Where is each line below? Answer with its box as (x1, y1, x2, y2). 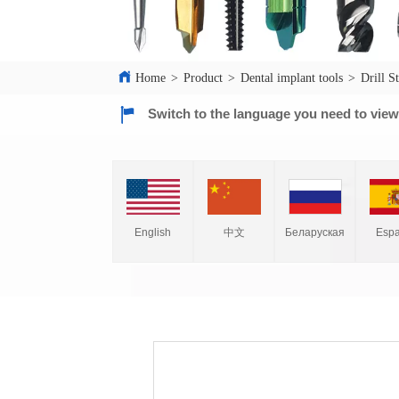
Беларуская (285, 226, 346, 240)
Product (183, 70, 224, 85)
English (134, 225, 172, 239)
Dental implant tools (240, 70, 344, 85)
